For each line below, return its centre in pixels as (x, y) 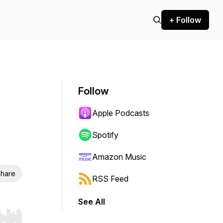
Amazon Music (119, 157)
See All (92, 202)
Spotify (105, 135)
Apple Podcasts (121, 113)
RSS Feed (110, 179)
